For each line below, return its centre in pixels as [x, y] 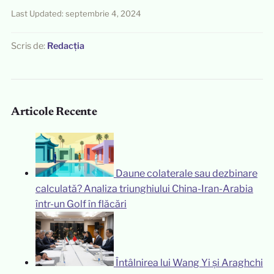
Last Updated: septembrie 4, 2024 [76, 14]
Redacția [65, 46]
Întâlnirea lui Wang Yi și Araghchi [189, 262]
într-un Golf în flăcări [81, 204]
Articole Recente [54, 113]
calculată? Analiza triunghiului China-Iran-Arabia [144, 188]
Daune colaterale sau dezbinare [186, 173]
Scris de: [29, 46]
